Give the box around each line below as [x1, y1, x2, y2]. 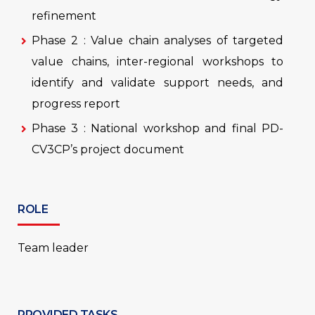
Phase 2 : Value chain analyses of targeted [32, 34, 283, 47]
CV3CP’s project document [32, 143, 184, 156]
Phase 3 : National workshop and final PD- [32, 122, 283, 135]
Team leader [18, 241, 89, 255]
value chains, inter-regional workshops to [32, 55, 283, 68]
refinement [32, 9, 96, 22]
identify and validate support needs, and [32, 76, 283, 89]
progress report [32, 97, 120, 110]
